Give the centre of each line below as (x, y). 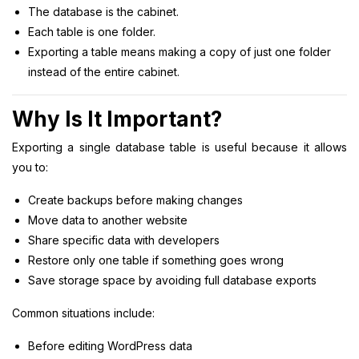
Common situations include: (83, 313)
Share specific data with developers (124, 240)
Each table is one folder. (92, 31)
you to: (30, 167)
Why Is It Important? (117, 119)
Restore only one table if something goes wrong (156, 260)
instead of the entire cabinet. (104, 71)
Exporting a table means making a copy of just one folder (179, 51)
